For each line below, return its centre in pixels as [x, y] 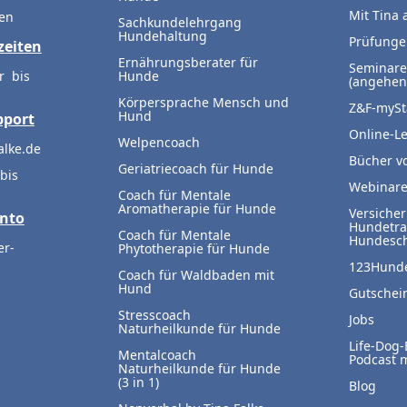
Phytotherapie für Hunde [194, 249]
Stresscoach [154, 315]
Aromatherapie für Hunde [197, 209]
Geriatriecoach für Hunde [195, 169]
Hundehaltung [162, 36]
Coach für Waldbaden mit [196, 275]
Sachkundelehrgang [179, 23]
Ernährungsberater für [188, 63]
